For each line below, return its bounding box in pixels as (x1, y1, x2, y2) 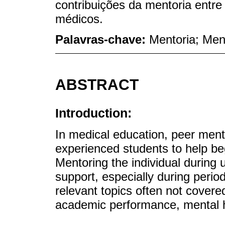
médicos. (55, 12, 103, 26)
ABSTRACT (55, 76, 139, 93)
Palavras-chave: (55, 32, 149, 46)
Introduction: (55, 106, 132, 121)
